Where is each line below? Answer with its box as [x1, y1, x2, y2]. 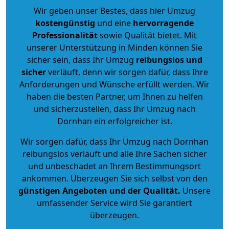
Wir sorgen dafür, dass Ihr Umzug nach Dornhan [20, 135, 209, 147]
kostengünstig [35, 17, 95, 29]
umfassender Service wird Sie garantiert [37, 197, 192, 209]
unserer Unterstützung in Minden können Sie [27, 41, 202, 53]
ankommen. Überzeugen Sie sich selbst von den [21, 172, 208, 184]
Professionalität [32, 29, 98, 41]
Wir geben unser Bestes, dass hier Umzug [34, 5, 195, 16]
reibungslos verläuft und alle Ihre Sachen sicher [22, 148, 207, 159]
